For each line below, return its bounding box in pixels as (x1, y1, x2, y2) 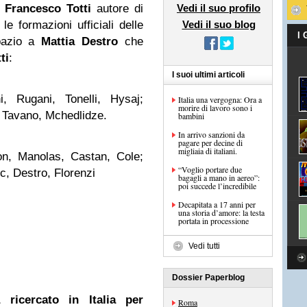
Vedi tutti (188, 241, 220, 251)
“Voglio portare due (178, 164, 242, 175)
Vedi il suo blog (182, 19, 256, 30)
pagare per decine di (178, 137, 243, 148)
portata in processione (178, 215, 249, 226)
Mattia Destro (41, 35, 119, 48)
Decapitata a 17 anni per (178, 199, 256, 210)
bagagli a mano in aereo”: (178, 172, 260, 183)
